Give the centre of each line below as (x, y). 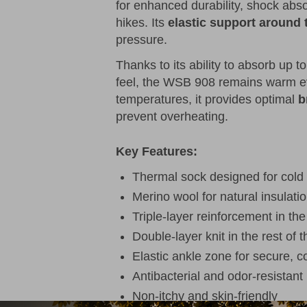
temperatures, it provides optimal (207, 100)
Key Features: (157, 152)
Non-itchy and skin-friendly (205, 296)
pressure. (142, 40)
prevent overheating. (172, 117)
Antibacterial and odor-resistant (218, 277)
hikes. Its (142, 23)
